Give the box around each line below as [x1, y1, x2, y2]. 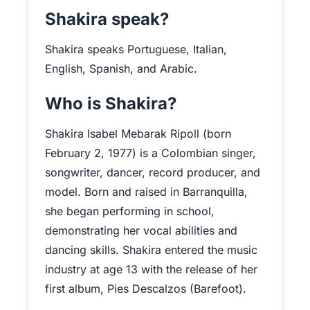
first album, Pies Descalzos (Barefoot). [45, 282, 246, 295]
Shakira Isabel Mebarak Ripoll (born [45, 127, 231, 140]
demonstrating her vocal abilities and [45, 224, 237, 237]
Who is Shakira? [45, 93, 176, 113]
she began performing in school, [45, 204, 215, 218]
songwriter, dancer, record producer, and [45, 165, 260, 179]
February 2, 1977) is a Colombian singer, [45, 146, 256, 160]
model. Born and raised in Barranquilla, [45, 185, 248, 199]
